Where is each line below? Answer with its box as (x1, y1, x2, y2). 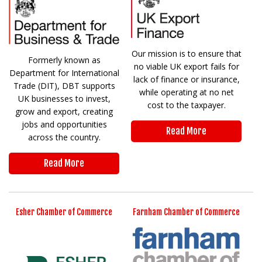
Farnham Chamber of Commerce (133, 207, 240, 218)
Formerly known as (27, 54, 101, 66)
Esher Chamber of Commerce (16, 207, 112, 218)
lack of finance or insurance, (133, 74, 240, 85)
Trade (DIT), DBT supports (13, 80, 115, 92)
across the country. (27, 132, 101, 143)
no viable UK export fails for (133, 61, 239, 73)
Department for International (9, 67, 119, 79)
